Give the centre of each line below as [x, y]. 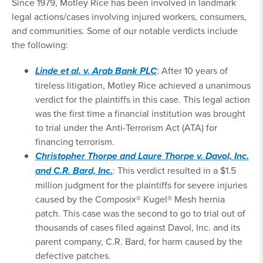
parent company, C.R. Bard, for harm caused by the [139, 242]
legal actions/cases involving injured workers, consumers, [129, 17]
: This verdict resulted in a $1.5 [174, 171]
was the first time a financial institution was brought [140, 114]
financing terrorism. [75, 142]
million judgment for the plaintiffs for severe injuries [141, 185]
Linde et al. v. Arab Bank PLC [96, 71]
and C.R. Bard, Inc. [74, 171]
